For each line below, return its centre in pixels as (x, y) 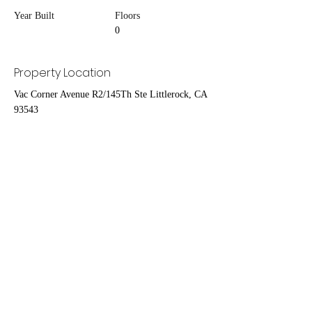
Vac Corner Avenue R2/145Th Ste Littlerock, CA (110, 95)
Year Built (34, 16)
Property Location (62, 73)
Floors (127, 16)
